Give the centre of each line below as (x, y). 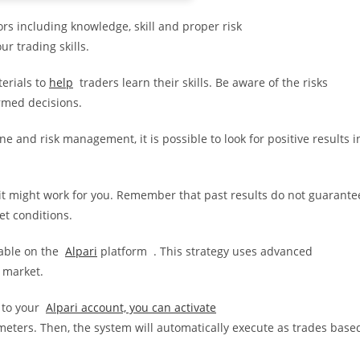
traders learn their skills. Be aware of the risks (200, 82)
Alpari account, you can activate (131, 307)
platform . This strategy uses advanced (205, 251)
